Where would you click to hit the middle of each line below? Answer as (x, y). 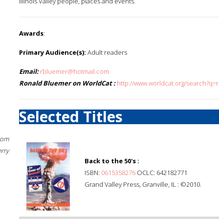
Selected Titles (71, 117)
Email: (29, 71)
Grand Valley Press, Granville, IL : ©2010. (143, 184)
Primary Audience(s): (53, 52)
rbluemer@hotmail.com (75, 71)
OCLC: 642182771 (161, 173)
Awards (31, 33)
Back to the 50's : (112, 161)
